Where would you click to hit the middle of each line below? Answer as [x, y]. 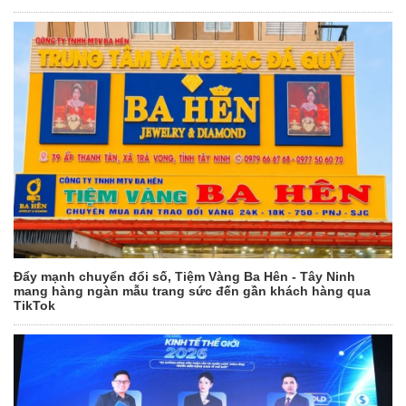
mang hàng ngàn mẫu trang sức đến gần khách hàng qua [192, 291]
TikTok [34, 306]
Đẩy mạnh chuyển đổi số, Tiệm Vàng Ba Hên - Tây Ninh [184, 277]
